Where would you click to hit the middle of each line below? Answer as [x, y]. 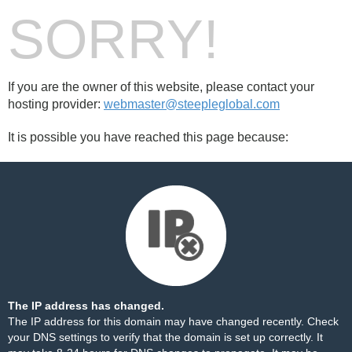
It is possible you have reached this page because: [148, 137]
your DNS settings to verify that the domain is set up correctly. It [165, 337]
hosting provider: [56, 104]
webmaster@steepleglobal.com [192, 104]
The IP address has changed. [86, 306]
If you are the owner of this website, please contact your [161, 87]
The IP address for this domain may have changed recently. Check [173, 321]
